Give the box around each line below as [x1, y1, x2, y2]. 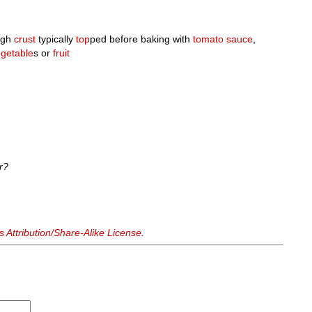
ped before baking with [90, 33, 194, 45]
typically [36, 33, 77, 45]
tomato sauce [193, 33, 253, 45]
